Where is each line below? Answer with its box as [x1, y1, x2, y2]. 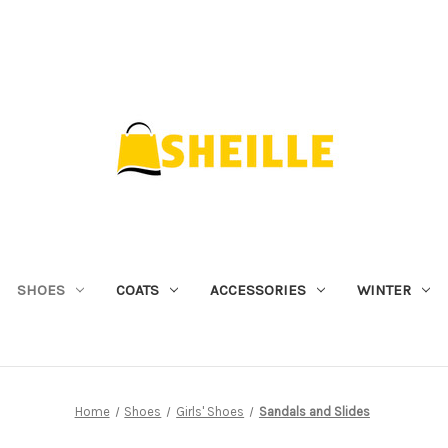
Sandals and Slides [258, 403, 370, 419]
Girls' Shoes [176, 403, 245, 419]
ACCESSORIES [209, 280, 306, 299]
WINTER [356, 280, 411, 299]
